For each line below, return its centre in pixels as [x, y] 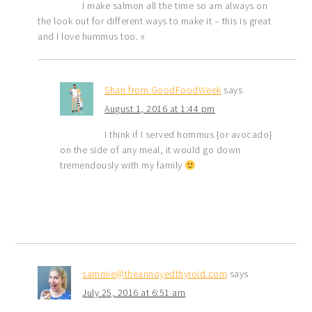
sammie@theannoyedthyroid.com [155, 274]
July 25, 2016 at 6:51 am [134, 293]
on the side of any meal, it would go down [150, 150]
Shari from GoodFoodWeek [163, 90]
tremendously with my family [123, 165]
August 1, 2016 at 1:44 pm [160, 109]
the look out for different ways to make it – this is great [155, 21]
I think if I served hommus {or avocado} [188, 135]
